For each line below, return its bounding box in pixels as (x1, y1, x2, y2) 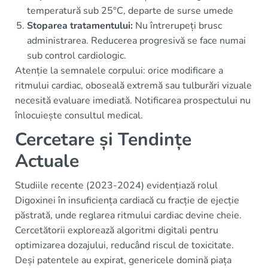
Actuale (15, 148, 79, 173)
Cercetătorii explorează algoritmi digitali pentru (15, 223, 218, 237)
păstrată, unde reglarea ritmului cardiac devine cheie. (15, 208, 242, 222)
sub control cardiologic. (27, 48, 126, 62)
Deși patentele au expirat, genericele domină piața (15, 253, 232, 267)
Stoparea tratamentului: (27, 19, 133, 32)
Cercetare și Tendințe (15, 127, 191, 152)
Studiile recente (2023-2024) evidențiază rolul (15, 178, 218, 192)
